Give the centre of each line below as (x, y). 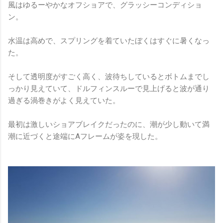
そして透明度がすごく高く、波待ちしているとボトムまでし (109, 76)
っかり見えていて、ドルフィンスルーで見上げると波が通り (109, 88)
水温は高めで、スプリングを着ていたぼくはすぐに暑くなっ (109, 41)
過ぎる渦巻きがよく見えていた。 (64, 100)
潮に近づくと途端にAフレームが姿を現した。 (85, 136)
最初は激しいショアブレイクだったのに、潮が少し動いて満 (109, 124)
